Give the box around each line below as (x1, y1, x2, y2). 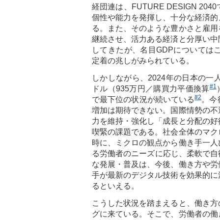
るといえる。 (92, 181, 139, 190)
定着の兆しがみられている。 (92, 56, 194, 65)
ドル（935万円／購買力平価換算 (92, 84, 210, 93)
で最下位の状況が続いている (92, 95, 195, 104)
